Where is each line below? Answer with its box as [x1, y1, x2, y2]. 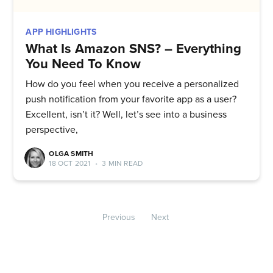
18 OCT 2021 [49, 159, 91, 168]
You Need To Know [26, 55, 141, 72]
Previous [102, 211, 135, 222]
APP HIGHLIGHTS [26, 26, 97, 37]
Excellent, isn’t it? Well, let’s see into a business [26, 108, 227, 121]
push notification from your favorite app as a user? [26, 93, 237, 106]
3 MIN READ [100, 159, 143, 168]
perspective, [26, 124, 79, 136]
